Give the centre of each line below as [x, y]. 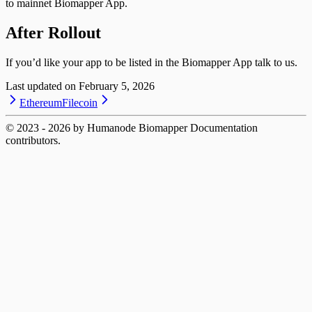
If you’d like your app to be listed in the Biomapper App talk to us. [151, 62]
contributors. [33, 140]
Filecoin [80, 102]
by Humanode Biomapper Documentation [164, 127]
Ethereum [41, 102]
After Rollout [53, 32]
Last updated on [41, 86]
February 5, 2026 [117, 86]
